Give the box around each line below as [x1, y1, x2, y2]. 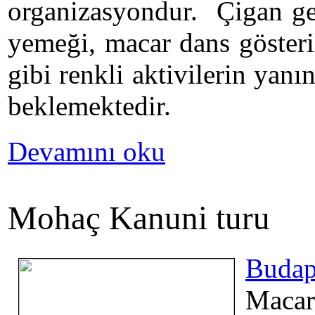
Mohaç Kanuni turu [8, 200, 270, 237]
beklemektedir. [8, 90, 171, 121]
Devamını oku [8, 136, 165, 167]
